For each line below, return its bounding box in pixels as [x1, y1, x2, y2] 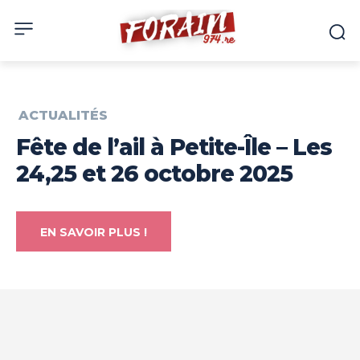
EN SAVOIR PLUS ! [40, 225, 147, 240]
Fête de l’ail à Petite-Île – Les [16, 133, 332, 162]
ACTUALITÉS [18, 108, 108, 124]
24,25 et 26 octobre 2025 [16, 160, 292, 188]
